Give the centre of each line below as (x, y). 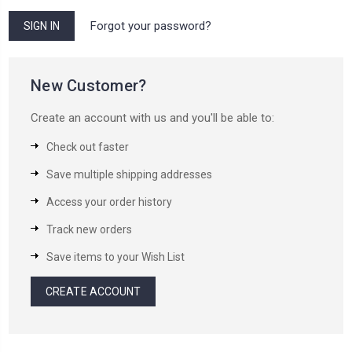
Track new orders (89, 230)
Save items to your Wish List (115, 257)
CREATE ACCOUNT (93, 292)
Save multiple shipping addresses (129, 175)
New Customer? (89, 86)
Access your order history (109, 202)
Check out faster (88, 147)
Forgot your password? (150, 26)
